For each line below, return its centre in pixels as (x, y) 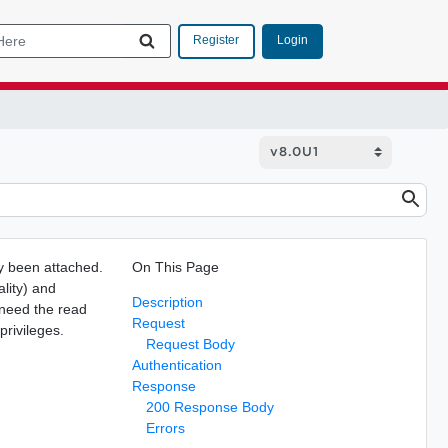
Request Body (190, 343)
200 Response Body (209, 406)
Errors (165, 427)
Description (167, 301)
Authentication (176, 364)
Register (216, 40)
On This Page (175, 266)
